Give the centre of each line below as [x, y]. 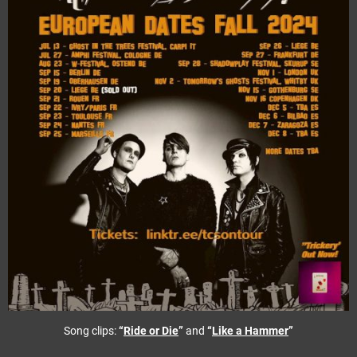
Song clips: [91, 330]
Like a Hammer [250, 330]
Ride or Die [151, 330]
